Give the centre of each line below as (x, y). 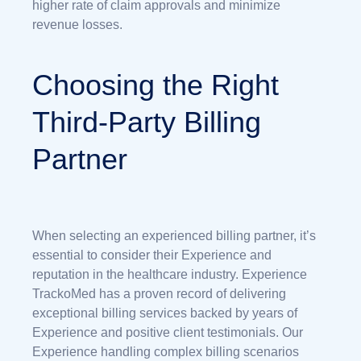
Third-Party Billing (147, 122)
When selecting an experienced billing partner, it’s (174, 235)
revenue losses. (77, 24)
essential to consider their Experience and (152, 255)
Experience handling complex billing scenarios (166, 351)
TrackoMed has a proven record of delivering (159, 293)
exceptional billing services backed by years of (165, 313)
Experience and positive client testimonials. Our (168, 332)
